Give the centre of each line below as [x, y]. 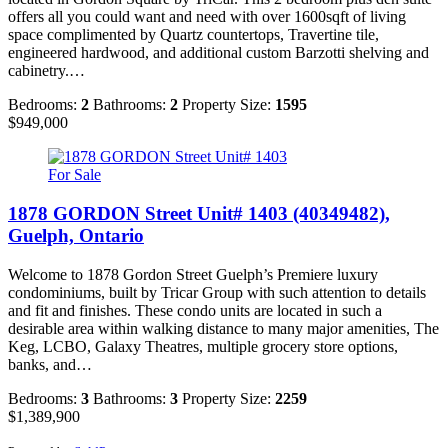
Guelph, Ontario [76, 235]
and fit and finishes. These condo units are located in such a [195, 310]
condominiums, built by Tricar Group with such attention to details [217, 292]
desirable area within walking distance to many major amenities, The [223, 328]
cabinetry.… [46, 71]
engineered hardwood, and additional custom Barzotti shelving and [218, 53]
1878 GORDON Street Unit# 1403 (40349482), [199, 213]
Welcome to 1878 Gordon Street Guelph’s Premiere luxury [193, 274]
